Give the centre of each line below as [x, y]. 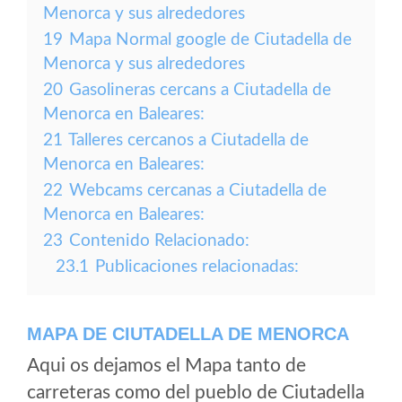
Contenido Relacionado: [159, 241]
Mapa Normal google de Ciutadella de [210, 40]
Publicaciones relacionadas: [197, 267]
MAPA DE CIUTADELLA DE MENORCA [188, 334]
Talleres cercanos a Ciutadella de [188, 140]
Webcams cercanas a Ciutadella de [198, 191]
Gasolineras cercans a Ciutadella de [200, 90]
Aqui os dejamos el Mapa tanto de [166, 366]
